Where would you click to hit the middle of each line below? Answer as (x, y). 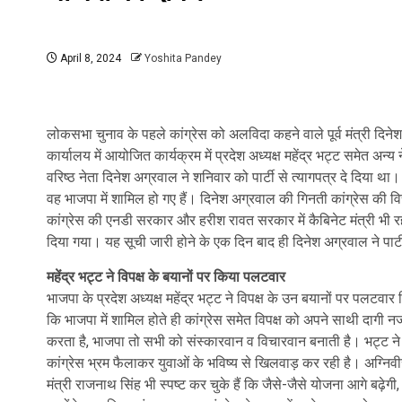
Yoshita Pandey (183, 58)
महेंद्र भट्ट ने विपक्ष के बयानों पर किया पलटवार (166, 277)
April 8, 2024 (89, 58)
